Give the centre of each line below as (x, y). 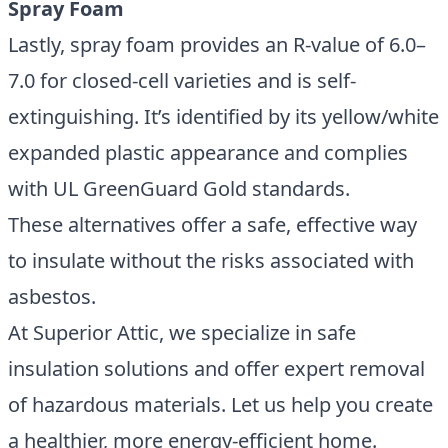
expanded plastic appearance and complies (208, 152)
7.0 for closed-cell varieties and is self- (182, 80)
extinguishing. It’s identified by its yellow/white (223, 116)
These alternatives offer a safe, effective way (212, 224)
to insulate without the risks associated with (211, 260)
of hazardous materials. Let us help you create (220, 404)
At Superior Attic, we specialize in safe (182, 332)
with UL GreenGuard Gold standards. (179, 188)
